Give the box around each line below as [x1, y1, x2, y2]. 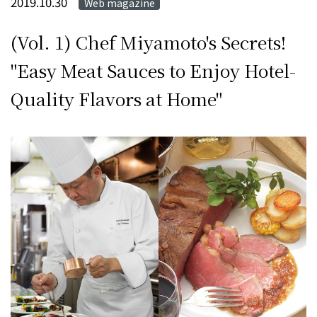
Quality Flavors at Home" [10, 86, 222, 112]
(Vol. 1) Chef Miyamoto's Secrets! [10, 29, 286, 55]
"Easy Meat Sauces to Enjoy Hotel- [10, 57, 296, 83]
